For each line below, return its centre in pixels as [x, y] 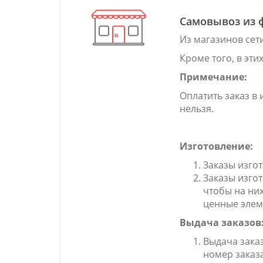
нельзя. [197, 109]
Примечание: [213, 77]
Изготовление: [216, 146]
